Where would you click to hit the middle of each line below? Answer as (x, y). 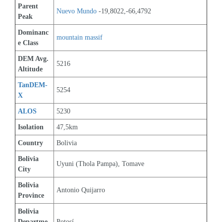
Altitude (30, 69)
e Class (28, 43)
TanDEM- (33, 85)
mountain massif (80, 37)
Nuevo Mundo (77, 11)
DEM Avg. (34, 59)
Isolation (31, 127)
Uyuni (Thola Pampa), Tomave (100, 164)
